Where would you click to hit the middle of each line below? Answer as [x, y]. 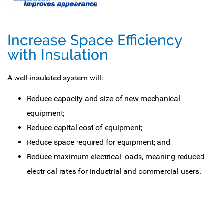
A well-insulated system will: [55, 78]
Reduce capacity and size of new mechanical [103, 99]
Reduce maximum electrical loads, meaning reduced [116, 157]
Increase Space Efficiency [94, 40]
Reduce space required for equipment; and [98, 142]
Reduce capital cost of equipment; [85, 128]
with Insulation [58, 54]
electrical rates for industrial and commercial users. [114, 171]
